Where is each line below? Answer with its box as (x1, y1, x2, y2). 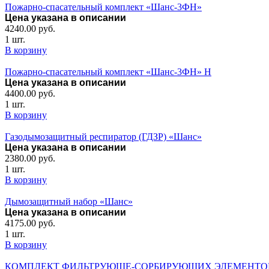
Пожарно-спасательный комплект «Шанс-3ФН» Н (5, 67, 211, 77)
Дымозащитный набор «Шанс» (5, 196, 133, 207)
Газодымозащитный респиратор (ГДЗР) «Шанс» (5, 131, 202, 142)
